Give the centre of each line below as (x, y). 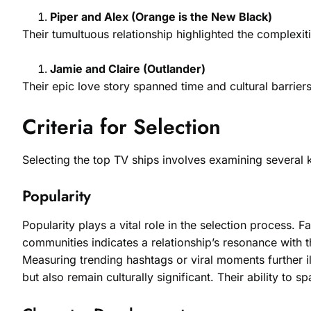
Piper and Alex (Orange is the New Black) (161, 16)
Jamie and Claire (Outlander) (128, 69)
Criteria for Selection (121, 126)
